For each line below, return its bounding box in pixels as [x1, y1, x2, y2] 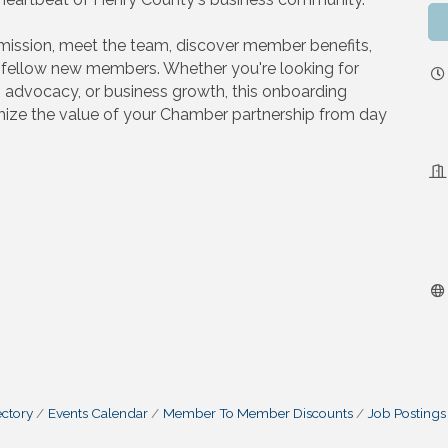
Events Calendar [47, 404, 148, 421]
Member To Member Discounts [162, 404, 353, 421]
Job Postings [367, 404, 446, 421]
